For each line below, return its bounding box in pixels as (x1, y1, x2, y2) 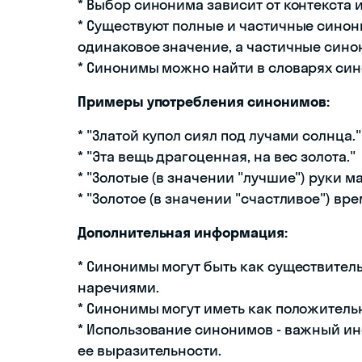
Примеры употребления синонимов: (78, 92, 330, 112)
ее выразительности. (78, 341, 222, 360)
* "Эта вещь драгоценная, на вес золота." (78, 147, 356, 166)
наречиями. (78, 278, 159, 297)
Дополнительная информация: (78, 223, 288, 242)
